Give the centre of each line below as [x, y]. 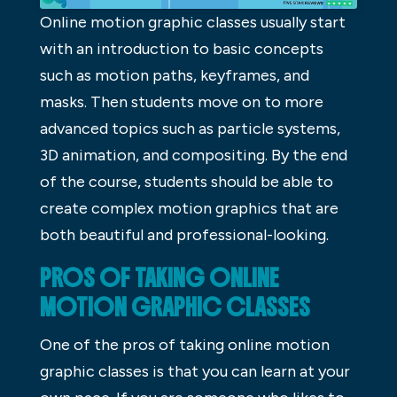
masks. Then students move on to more [181, 101]
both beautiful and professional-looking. [184, 234]
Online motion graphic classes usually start [192, 22]
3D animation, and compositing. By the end [193, 155]
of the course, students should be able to [186, 181]
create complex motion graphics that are [189, 208]
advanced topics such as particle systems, [190, 128]
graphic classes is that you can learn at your [195, 371]
